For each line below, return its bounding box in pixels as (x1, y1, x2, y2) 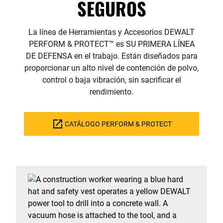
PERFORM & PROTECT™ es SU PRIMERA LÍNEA (28, 39, 195, 49)
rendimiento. (90, 87, 133, 97)
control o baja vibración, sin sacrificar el (42, 75, 181, 85)
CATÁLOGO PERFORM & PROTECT (64, 120, 172, 128)
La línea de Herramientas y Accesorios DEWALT (28, 27, 195, 37)
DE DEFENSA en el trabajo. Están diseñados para (25, 51, 198, 61)
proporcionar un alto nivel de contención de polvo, (24, 63, 199, 73)
